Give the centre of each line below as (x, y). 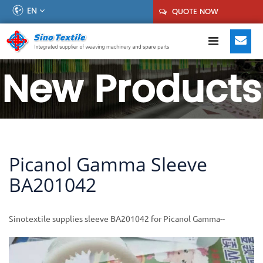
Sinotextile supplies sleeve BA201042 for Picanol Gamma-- (117, 219)
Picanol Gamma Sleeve (108, 164)
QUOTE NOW (194, 11)
